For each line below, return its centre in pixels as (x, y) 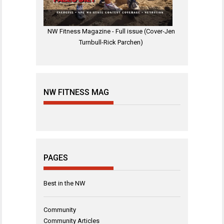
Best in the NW (64, 183)
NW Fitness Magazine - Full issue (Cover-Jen (111, 31)
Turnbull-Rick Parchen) (111, 42)
